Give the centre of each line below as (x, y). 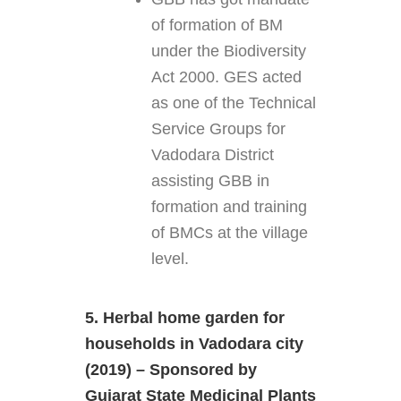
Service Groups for (218, 128)
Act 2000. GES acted (226, 77)
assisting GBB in (210, 180)
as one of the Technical (233, 102)
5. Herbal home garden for (184, 317)
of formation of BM (217, 25)
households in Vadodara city (194, 343)
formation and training (229, 206)
